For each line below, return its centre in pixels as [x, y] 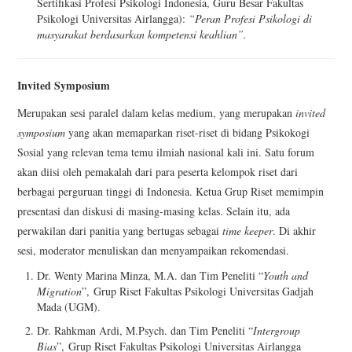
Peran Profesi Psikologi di [254, 18]
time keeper [248, 230]
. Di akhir [295, 230]
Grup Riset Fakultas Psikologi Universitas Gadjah [204, 291]
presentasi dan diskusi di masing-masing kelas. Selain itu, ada [154, 211]
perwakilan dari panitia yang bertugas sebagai [120, 230]
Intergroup [277, 331]
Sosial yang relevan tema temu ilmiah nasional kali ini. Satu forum [166, 152]
